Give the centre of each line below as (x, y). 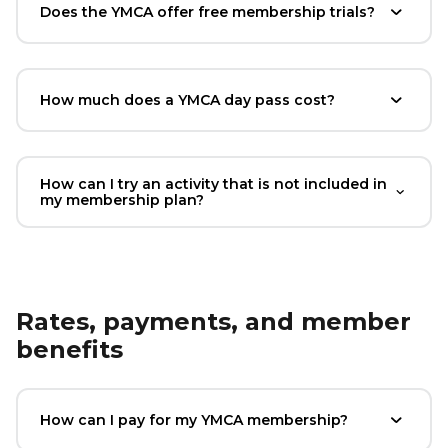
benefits (69, 349)
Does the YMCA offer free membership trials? (207, 11)
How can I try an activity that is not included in (213, 183)
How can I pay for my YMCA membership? (194, 419)
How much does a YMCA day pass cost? (187, 99)
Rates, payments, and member (213, 321)
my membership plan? (122, 199)
